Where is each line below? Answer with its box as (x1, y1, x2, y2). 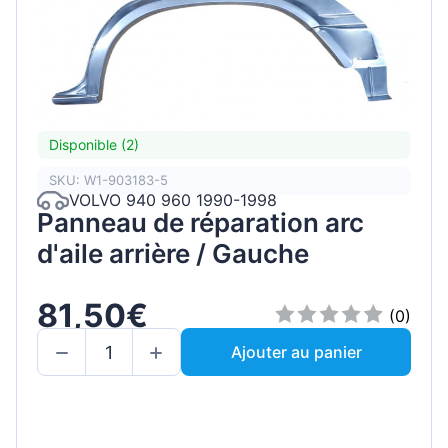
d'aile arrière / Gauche (37, 237, 309, 269)
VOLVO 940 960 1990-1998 (69, 190, 277, 211)
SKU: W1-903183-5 (49, 172, 168, 189)
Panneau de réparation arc (37, 206, 364, 238)
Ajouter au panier (230, 342, 362, 363)
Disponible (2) (49, 136, 139, 154)
